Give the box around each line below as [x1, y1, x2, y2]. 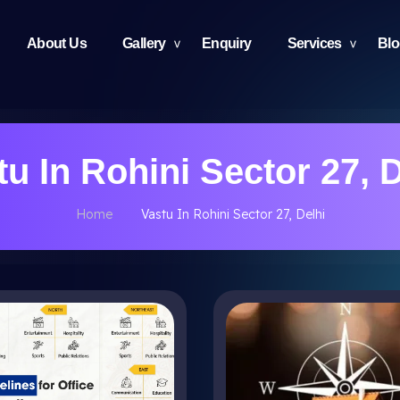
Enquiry [201, 36, 252, 51]
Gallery [121, 36, 166, 51]
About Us [26, 36, 87, 51]
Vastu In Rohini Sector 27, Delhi [140, 206, 325, 222]
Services [287, 36, 342, 51]
